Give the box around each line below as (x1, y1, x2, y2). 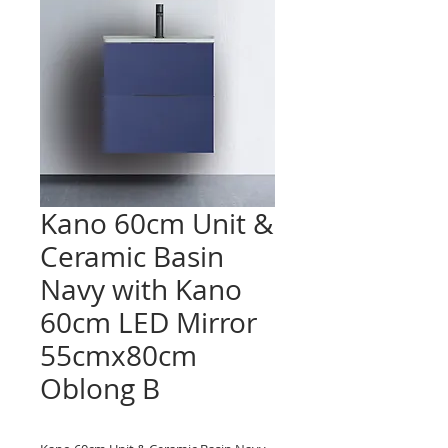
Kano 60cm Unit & (40, 205, 273, 242)
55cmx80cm (40, 337, 197, 374)
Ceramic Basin (40, 238, 224, 275)
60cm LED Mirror (40, 304, 257, 341)
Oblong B (40, 370, 160, 407)
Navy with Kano (40, 271, 242, 308)
